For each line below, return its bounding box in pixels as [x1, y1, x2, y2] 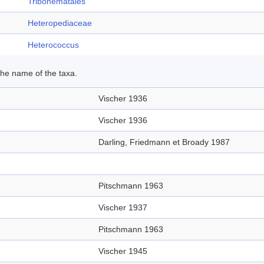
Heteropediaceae [28, 18, 92, 28]
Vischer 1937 [98, 203, 147, 212]
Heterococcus [28, 40, 79, 49]
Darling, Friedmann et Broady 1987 [98, 137, 230, 147]
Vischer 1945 [98, 246, 147, 256]
